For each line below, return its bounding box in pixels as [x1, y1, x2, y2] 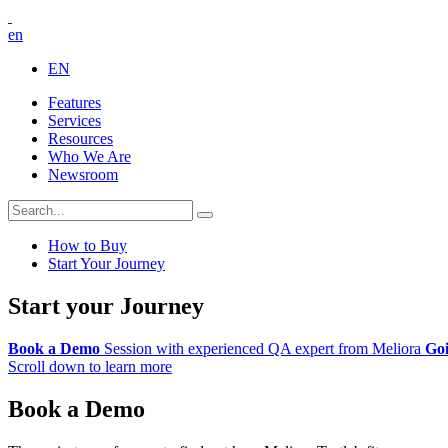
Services [48, 112, 101, 129]
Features [48, 94, 101, 111]
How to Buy [48, 237, 127, 254]
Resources [48, 130, 113, 147]
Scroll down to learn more [8, 357, 172, 375]
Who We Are [48, 148, 131, 165]
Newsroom [48, 166, 118, 183]
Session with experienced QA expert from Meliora [100, 339, 425, 357]
